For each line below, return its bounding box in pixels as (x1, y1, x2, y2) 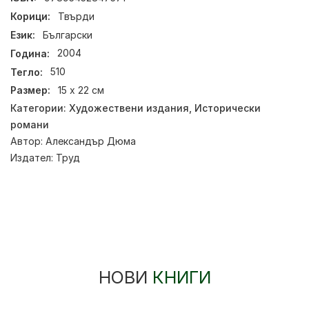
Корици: (10, 10, 50, 23)
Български (43, 28, 93, 41)
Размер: (10, 84, 50, 97)
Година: (10, 47, 50, 59)
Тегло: (10, 66, 43, 78)
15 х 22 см (58, 84, 105, 97)
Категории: (10, 101, 69, 114)
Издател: (10, 151, 56, 163)
